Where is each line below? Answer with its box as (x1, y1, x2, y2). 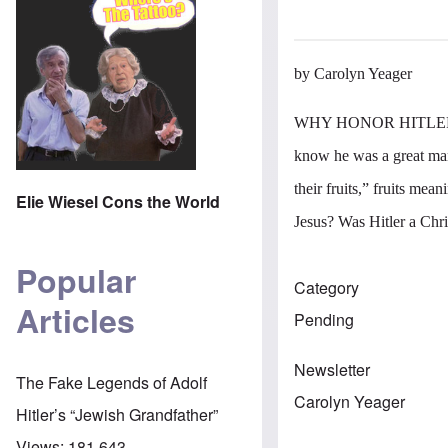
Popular (16, 257, 136, 304)
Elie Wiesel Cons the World (16, 189, 220, 213)
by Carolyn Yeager (294, 64, 413, 82)
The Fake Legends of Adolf (16, 370, 207, 394)
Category (294, 275, 360, 299)
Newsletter (294, 357, 371, 381)
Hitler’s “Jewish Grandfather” (16, 402, 218, 426)
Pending (294, 307, 355, 331)
